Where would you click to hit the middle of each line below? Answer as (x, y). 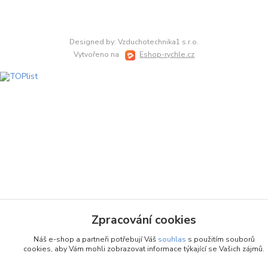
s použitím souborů (220, 239)
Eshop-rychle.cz (167, 55)
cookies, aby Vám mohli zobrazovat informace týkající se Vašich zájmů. (144, 249)
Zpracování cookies (144, 220)
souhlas (172, 239)
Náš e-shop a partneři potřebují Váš (95, 239)
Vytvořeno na (97, 55)
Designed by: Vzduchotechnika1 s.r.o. (134, 42)
